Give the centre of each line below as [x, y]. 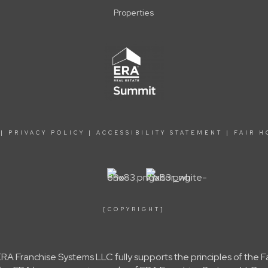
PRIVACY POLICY [46, 133]
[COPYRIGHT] [134, 209]
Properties [134, 12]
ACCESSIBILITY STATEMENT [159, 133]
